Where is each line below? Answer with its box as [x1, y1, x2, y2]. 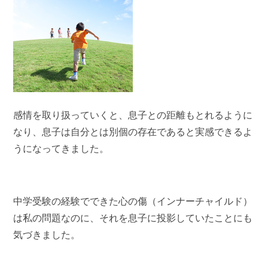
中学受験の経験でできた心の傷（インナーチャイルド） [13, 196, 253, 206]
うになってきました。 [13, 143, 109, 154]
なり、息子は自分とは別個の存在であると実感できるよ [13, 126, 253, 137]
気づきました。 [13, 229, 81, 240]
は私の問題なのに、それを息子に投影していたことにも [13, 212, 253, 223]
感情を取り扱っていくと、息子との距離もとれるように [13, 109, 253, 120]
